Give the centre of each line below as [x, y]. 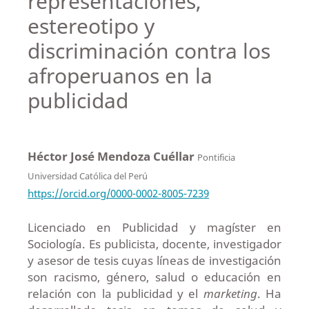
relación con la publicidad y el [115, 293]
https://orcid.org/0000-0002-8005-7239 [118, 193]
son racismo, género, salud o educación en [154, 277]
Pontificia [216, 157]
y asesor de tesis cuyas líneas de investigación [154, 260]
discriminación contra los [149, 50]
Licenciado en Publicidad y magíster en [154, 227]
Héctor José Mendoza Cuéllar [112, 156]
